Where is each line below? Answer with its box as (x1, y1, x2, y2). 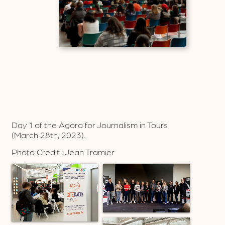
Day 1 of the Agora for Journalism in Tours (11, 120, 168, 130)
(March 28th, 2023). (11, 130, 85, 140)
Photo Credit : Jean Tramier (11, 146, 115, 157)
